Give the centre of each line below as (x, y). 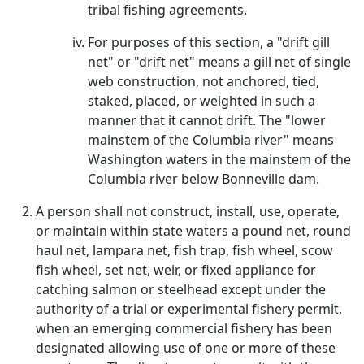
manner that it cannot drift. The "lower (207, 120)
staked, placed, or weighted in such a (201, 101)
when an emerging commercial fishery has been (184, 328)
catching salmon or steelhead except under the (181, 289)
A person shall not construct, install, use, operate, (188, 211)
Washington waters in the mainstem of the (219, 159)
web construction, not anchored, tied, (204, 81)
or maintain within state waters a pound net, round (193, 231)
